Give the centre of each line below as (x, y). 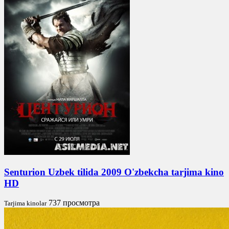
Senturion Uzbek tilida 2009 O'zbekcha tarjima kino (114, 172)
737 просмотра (74, 203)
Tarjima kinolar (25, 203)
